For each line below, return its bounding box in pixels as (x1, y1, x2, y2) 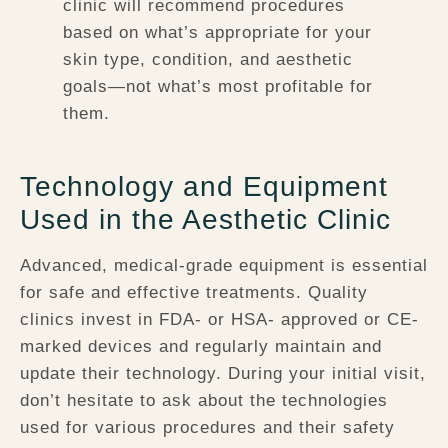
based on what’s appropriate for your (62, 23, 372, 43)
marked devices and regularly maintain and (20, 336, 382, 356)
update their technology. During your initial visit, (20, 363, 426, 383)
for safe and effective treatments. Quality (20, 282, 368, 302)
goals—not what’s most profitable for (62, 77, 373, 97)
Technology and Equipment (20, 170, 388, 202)
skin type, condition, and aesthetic (62, 50, 353, 70)
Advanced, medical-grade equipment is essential (20, 255, 428, 275)
